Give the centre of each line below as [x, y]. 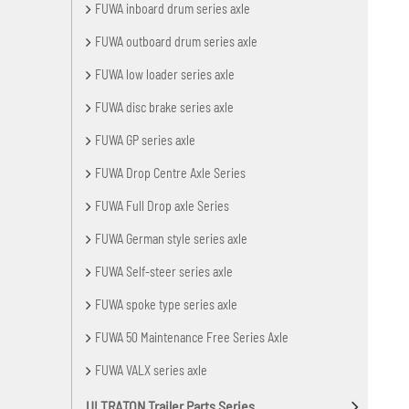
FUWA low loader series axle [165, 74]
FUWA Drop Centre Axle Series [171, 173]
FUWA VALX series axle [152, 370]
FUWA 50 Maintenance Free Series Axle [192, 337]
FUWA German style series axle [172, 238]
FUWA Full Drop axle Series [163, 205]
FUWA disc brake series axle [165, 107]
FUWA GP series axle [146, 140]
